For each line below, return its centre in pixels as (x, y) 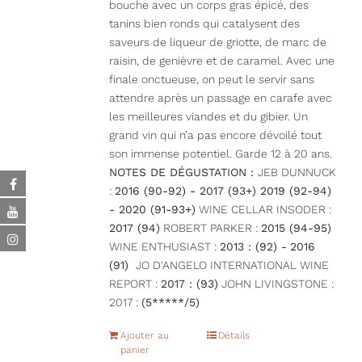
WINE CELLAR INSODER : (263, 210)
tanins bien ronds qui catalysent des (204, 24)
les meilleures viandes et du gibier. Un (208, 117)
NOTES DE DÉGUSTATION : (183, 173)
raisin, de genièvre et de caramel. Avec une (221, 61)
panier (135, 350)
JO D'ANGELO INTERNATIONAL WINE (230, 265)
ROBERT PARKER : (210, 228)
